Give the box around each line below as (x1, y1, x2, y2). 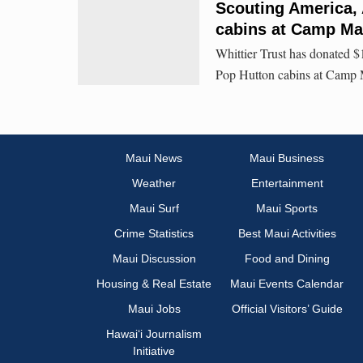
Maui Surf (129, 202, 179, 216)
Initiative (133, 344, 175, 358)
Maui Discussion (112, 252, 196, 266)
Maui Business (250, 152, 324, 165)
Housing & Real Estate (96, 277, 211, 291)
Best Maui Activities (237, 227, 336, 241)
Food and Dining (244, 252, 330, 266)
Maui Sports (256, 202, 318, 216)
